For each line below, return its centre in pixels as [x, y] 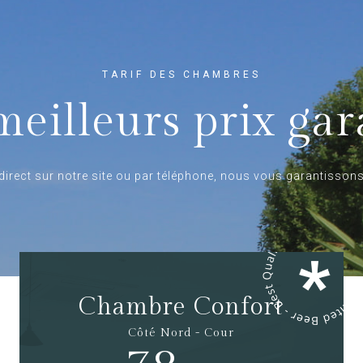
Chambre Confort [181, 307]
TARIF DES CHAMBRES [181, 74]
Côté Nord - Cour [181, 333]
